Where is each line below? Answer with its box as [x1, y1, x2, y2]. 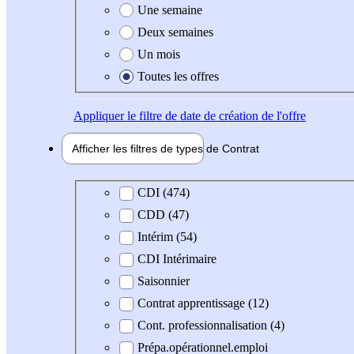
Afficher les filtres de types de [72, 141, 222, 155]
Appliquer [73, 108, 124, 122]
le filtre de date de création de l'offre [124, 108, 306, 122]
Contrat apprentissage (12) [137, 296, 269, 311]
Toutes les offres [137, 69, 219, 83]
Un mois [137, 47, 180, 61]
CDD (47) [137, 208, 189, 222]
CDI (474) [137, 186, 190, 200]
